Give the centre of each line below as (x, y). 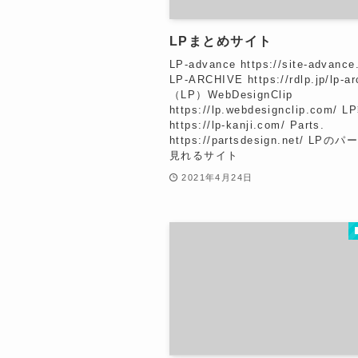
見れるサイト (204, 155)
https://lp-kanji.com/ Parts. (247, 125)
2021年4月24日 (217, 178)
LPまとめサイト (221, 42)
